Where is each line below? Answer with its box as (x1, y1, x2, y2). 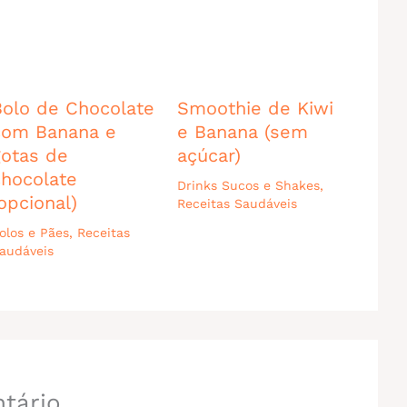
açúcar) (177, 144, 242, 166)
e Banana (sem (177, 120, 309, 143)
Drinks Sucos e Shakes (177, 177, 321, 193)
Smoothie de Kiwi (177, 96, 334, 119)
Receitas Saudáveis (177, 195, 298, 211)
